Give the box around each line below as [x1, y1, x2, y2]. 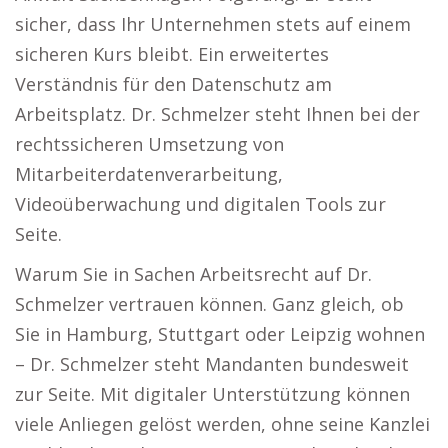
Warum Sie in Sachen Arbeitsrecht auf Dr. [15, 262, 372, 286]
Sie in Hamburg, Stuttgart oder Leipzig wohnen [15, 322, 425, 346]
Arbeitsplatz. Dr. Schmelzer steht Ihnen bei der [15, 102, 420, 126]
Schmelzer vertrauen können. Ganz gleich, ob [15, 292, 404, 316]
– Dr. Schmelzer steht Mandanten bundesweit [15, 352, 409, 376]
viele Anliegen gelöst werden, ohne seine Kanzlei [15, 412, 430, 436]
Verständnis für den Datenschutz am [15, 72, 332, 96]
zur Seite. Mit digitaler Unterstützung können [15, 382, 410, 406]
